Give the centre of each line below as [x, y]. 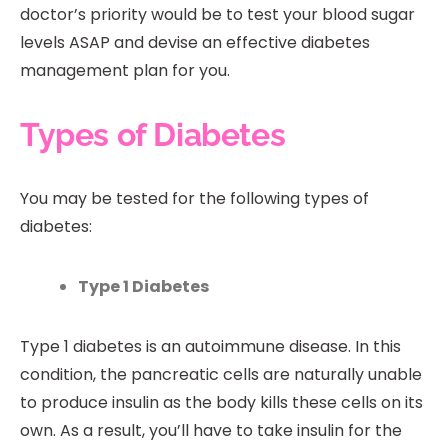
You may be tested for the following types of [194, 198]
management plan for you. [125, 70]
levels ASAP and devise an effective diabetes [195, 42]
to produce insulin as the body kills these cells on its [221, 402]
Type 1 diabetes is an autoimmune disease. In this [210, 346]
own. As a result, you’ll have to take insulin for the [211, 430]
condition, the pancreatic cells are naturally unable [221, 374]
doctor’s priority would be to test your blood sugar [217, 14]
